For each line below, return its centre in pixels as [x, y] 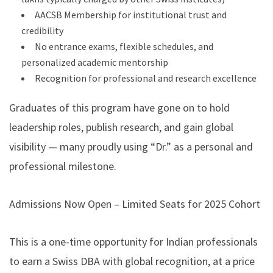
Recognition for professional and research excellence [146, 78]
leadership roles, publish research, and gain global [121, 127]
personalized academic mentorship [95, 62]
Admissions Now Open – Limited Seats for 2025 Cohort [135, 204]
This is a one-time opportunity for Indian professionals [133, 241]
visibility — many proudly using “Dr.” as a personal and [131, 146]
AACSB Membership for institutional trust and [131, 14]
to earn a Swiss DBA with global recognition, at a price [132, 261]
